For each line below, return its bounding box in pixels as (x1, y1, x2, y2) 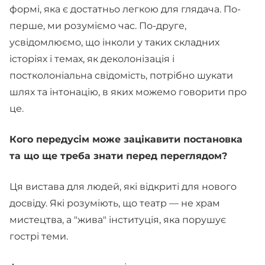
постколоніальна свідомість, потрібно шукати (9, 70, 233, 81)
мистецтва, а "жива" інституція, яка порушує (9, 214, 226, 225)
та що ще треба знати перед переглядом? (9, 150, 227, 161)
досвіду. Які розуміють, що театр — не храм (9, 198, 220, 209)
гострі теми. (9, 231, 68, 242)
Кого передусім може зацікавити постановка (9, 134, 243, 145)
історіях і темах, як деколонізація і (9, 53, 174, 64)
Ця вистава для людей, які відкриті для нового (9, 181, 237, 192)
